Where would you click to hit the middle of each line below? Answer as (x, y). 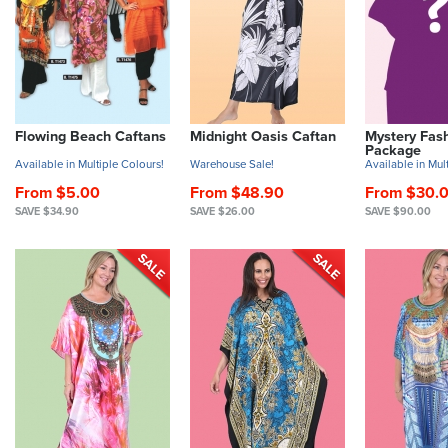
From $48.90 (237, 192)
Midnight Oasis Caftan (263, 137)
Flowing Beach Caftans (90, 137)
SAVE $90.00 (398, 211)
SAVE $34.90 (47, 211)
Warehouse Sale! (232, 163)
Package (393, 151)
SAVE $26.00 (222, 211)
